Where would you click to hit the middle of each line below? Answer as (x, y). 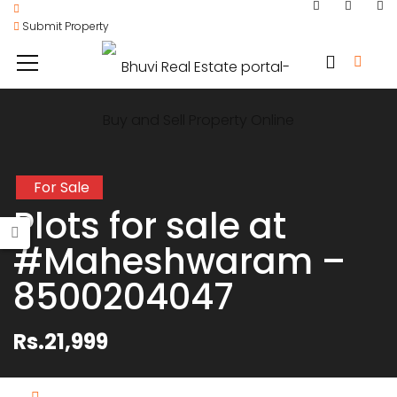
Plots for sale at (150, 226)
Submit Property (64, 26)
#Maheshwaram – (179, 261)
